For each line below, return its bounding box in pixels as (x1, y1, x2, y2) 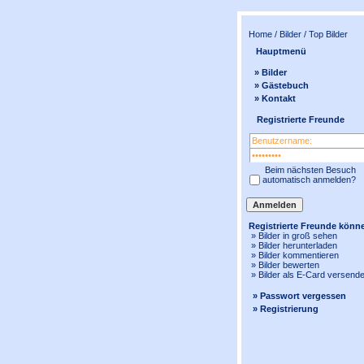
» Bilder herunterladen (246, 240, 337, 250)
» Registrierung (253, 304, 318, 314)
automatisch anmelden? (262, 175, 356, 184)
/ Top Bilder (301, 29, 348, 39)
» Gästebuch (254, 80, 309, 90)
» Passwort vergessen (253, 291, 346, 301)
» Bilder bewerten (246, 260, 319, 270)
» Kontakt (254, 93, 296, 103)
